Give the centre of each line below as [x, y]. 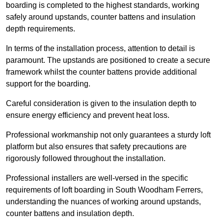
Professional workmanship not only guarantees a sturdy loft [108, 135]
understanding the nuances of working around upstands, [103, 202]
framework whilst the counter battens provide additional [101, 72]
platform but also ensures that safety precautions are [96, 147]
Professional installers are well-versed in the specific [97, 178]
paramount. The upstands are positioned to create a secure [108, 60]
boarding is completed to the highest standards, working [103, 5]
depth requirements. [41, 29]
